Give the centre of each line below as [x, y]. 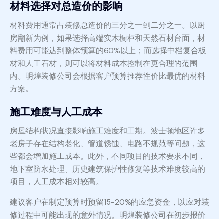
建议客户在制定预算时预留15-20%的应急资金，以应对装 [109, 202]
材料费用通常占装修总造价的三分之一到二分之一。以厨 [108, 25]
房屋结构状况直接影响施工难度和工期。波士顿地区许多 [108, 131]
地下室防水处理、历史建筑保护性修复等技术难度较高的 [108, 169]
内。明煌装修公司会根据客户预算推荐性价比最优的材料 [108, 76]
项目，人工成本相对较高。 [57, 182]
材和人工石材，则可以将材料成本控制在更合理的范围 [104, 64]
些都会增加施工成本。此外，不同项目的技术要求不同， [108, 156]
